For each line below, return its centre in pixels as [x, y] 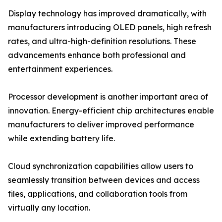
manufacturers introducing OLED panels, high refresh [110, 28]
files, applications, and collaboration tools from [98, 194]
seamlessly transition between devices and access [104, 180]
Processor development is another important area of [108, 97]
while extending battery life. [61, 139]
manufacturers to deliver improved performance [101, 125]
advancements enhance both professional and [97, 55]
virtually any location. [49, 208]
